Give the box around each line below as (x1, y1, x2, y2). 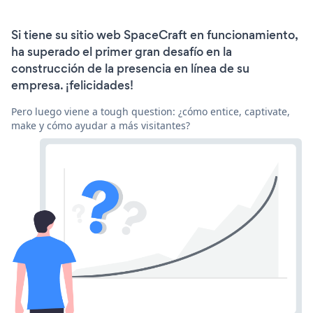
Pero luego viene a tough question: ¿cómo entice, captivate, (11, 104, 290, 118)
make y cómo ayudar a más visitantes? (11, 118, 190, 132)
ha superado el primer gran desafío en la (11, 43, 232, 60)
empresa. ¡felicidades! (11, 76, 133, 94)
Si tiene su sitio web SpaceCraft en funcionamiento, (11, 26, 298, 43)
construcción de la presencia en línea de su (11, 59, 249, 77)
